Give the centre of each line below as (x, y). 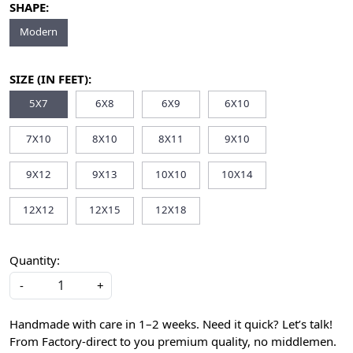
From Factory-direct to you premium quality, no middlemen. (173, 341)
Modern (39, 32)
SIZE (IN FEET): (50, 79)
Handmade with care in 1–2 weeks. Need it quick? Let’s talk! (171, 324)
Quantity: (35, 260)
